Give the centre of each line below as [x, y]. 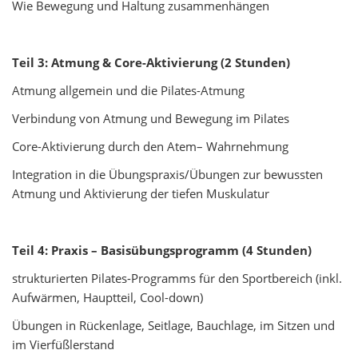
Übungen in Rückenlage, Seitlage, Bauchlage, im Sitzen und [173, 326]
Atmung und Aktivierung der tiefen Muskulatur [141, 194]
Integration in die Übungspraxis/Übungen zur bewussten [167, 175]
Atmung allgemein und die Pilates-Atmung [128, 90]
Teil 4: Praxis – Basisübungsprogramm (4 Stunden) [162, 250]
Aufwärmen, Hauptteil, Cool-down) [107, 298]
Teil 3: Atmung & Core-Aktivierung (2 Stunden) [151, 62]
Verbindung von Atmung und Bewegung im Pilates [151, 119]
